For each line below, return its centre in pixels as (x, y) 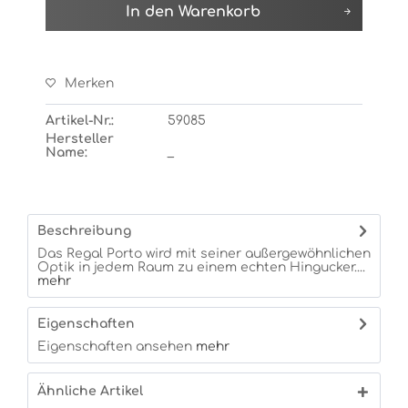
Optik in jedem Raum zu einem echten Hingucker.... (201, 267)
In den (150, 12)
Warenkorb (219, 12)
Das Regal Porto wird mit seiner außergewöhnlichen (204, 254)
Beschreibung (84, 231)
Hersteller (80, 139)
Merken (89, 83)
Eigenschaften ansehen (115, 347)
